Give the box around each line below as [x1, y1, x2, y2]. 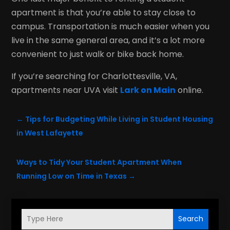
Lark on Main [120, 84, 176, 96]
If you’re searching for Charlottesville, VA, [11, 70, 178, 82]
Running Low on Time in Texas [16, 170, 127, 181]
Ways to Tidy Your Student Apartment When [16, 157, 182, 167]
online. [176, 84, 204, 96]
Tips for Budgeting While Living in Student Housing [25, 113, 214, 124]
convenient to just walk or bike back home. [11, 48, 184, 60]
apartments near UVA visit [11, 84, 121, 96]
